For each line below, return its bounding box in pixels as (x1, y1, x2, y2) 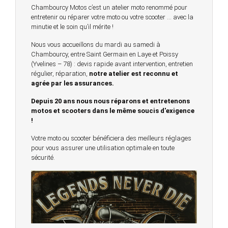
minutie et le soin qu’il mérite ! (31, 22, 113, 31)
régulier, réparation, (31, 69, 89, 77)
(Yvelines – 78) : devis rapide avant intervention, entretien (31, 60, 193, 68)
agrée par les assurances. (31, 79, 114, 87)
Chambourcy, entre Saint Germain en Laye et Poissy (31, 50, 178, 58)
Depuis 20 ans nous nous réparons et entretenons (31, 97, 190, 105)
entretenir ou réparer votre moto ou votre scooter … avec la (31, 13, 193, 21)
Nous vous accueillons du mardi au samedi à (31, 40, 160, 48)
